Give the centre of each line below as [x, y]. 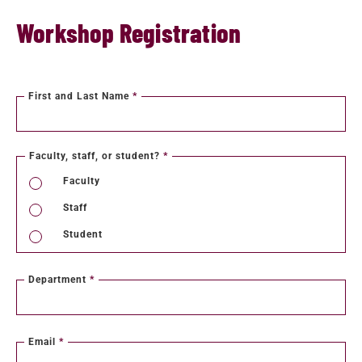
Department [59, 280]
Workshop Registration [129, 32]
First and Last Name [80, 96]
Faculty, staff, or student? [96, 156]
